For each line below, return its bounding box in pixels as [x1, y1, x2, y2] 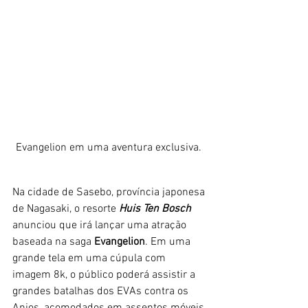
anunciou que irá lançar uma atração [12, 219, 189, 233]
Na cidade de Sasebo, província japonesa [12, 186, 208, 200]
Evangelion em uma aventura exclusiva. [16, 141, 204, 155]
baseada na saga [12, 235, 94, 250]
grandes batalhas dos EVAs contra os [12, 285, 191, 299]
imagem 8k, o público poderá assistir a [12, 268, 198, 283]
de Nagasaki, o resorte [12, 202, 119, 217]
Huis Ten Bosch [119, 202, 194, 217]
